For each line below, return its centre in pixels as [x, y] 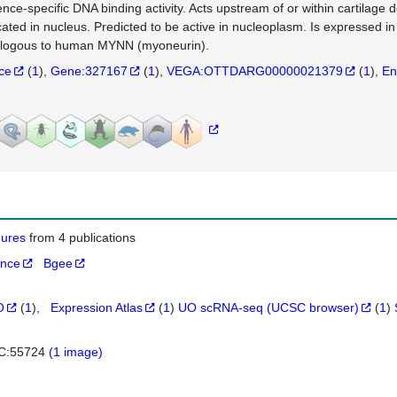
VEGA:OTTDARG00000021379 [254, 71]
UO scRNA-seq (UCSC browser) [269, 307]
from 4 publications [83, 237]
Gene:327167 [89, 71]
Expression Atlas [97, 307]
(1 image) [76, 352]
